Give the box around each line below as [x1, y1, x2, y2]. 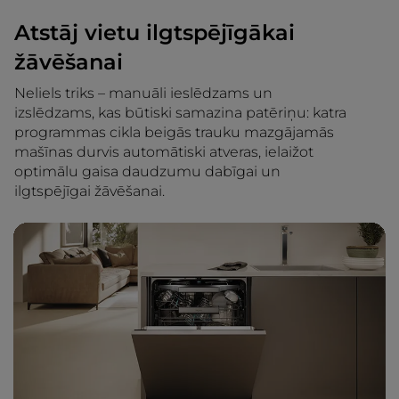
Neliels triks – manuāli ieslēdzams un [14, 85, 273, 102]
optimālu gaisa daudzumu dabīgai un [14, 163, 281, 181]
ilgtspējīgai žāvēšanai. [14, 183, 165, 200]
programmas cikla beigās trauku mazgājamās [14, 124, 334, 142]
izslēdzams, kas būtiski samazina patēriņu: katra [14, 104, 346, 122]
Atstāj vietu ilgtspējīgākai [14, 20, 295, 46]
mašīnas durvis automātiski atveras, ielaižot [14, 143, 313, 161]
